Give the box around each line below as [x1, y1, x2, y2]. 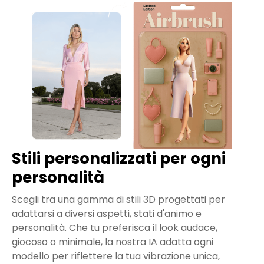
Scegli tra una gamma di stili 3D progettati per [12, 193, 225, 207]
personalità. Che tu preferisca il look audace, [12, 221, 217, 235]
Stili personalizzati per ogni [12, 148, 226, 170]
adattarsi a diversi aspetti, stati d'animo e [12, 207, 202, 221]
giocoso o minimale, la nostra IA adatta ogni [12, 235, 213, 249]
